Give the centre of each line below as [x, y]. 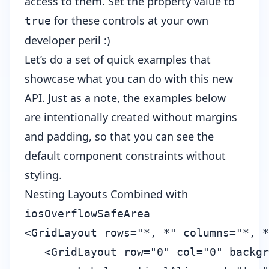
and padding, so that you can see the [119, 137]
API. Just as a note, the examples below [125, 98]
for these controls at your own [130, 21]
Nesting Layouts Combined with [106, 194]
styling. [43, 175]
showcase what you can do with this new [129, 79]
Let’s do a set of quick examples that [118, 60]
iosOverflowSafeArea [87, 214]
